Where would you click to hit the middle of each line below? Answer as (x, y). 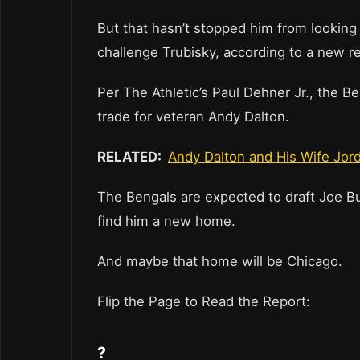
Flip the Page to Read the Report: (208, 302)
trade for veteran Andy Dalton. (193, 117)
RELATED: (133, 157)
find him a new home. (166, 221)
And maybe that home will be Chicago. (222, 262)
